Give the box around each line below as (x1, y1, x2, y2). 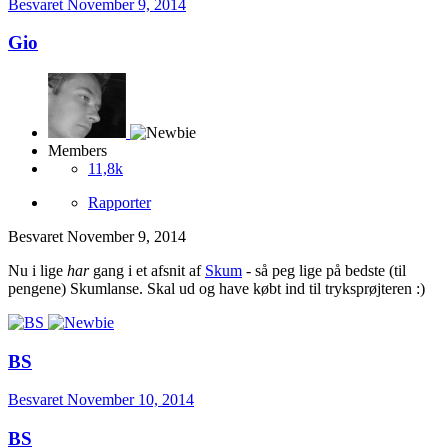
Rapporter (88, 193, 151, 211)
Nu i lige (8, 261, 67, 279)
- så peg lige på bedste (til (242, 261, 406, 279)
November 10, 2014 (67, 391, 194, 409)
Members (48, 141, 107, 159)
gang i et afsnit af (89, 261, 205, 279)
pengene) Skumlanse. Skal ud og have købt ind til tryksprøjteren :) (8, 279, 425, 297)
